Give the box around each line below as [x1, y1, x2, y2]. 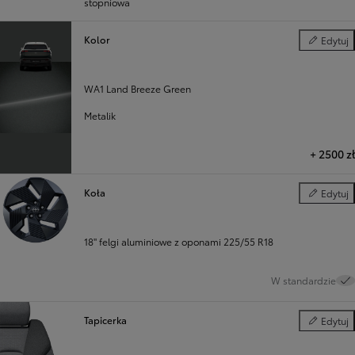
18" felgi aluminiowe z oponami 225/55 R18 [83, 235, 273, 249]
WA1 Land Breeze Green [83, 82, 191, 96]
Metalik [83, 109, 116, 123]
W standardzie [271, 273, 336, 288]
